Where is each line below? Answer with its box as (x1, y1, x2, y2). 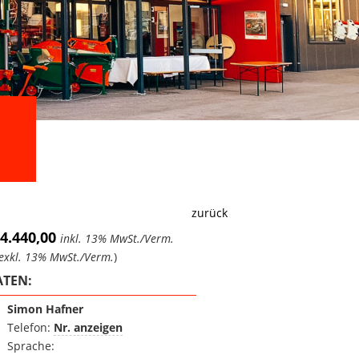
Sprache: (7, 338, 58, 354)
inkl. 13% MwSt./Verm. (59, 231, 174, 247)
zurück (191, 205, 228, 221)
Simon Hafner (7, 301, 84, 317)
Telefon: (7, 320, 54, 336)
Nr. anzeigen (54, 320, 123, 336)
